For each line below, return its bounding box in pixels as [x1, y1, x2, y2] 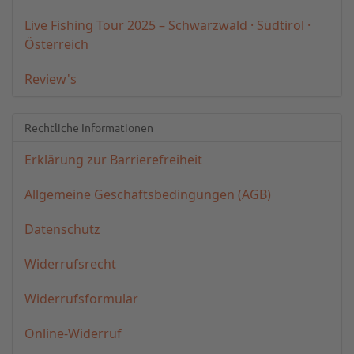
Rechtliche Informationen [24, 120, 153, 134]
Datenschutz [24, 220, 100, 238]
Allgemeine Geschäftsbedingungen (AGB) [24, 186, 271, 203]
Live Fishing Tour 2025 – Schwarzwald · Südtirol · [24, 17, 311, 34]
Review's [24, 70, 77, 88]
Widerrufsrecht [24, 255, 116, 273]
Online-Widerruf [24, 325, 122, 342]
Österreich [24, 36, 88, 53]
